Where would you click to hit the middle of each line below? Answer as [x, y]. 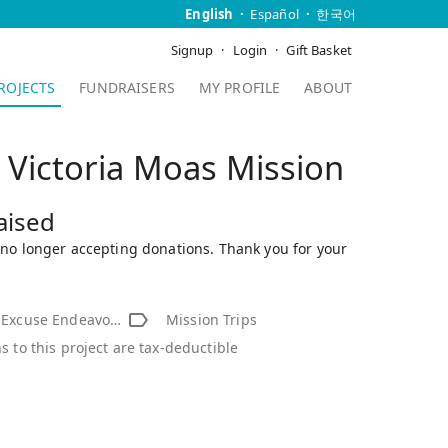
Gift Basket [319, 50]
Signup [192, 50]
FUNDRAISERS [127, 87]
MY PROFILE [239, 87]
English [209, 14]
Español [275, 14]
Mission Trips [211, 319]
